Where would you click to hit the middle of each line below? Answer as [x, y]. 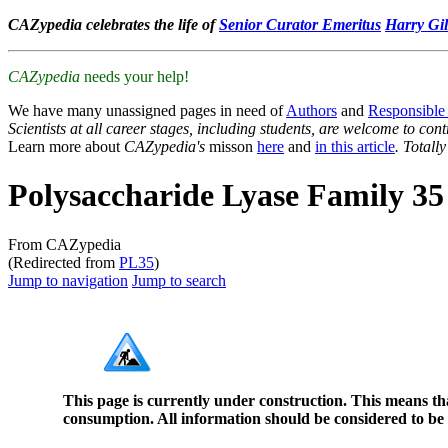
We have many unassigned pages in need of [147, 110]
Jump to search [179, 280]
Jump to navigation [68, 280]
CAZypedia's [164, 146]
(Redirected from [63, 262]
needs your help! [134, 76]
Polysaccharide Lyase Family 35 [226, 195]
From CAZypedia [64, 244]
